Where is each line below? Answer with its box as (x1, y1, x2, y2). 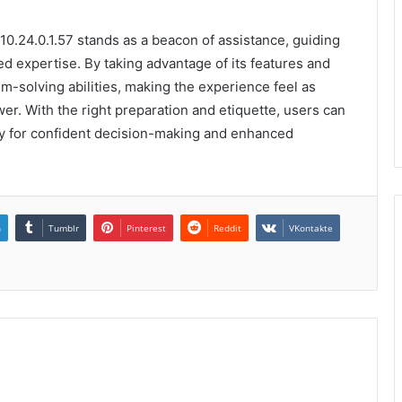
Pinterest (127, 222, 166, 235)
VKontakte (289, 222, 333, 235)
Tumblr (48, 222, 79, 235)
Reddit (214, 222, 241, 235)
